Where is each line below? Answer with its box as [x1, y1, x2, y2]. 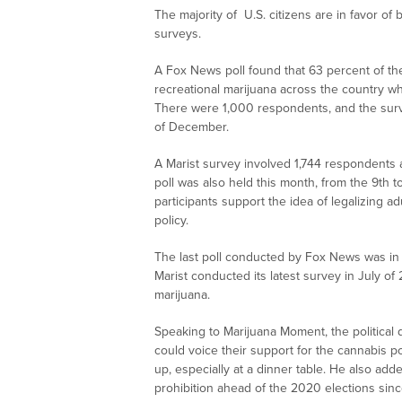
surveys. [154, 26, 201, 42]
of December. [154, 119, 229, 135]
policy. [154, 213, 188, 229]
